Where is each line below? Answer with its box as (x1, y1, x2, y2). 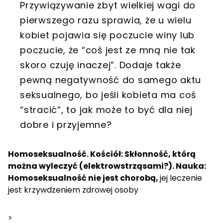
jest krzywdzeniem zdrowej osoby (8, 184, 138, 196)
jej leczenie (160, 172, 202, 184)
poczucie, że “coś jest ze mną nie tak (20, 43, 196, 56)
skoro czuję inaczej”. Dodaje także (20, 58, 181, 71)
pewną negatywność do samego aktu (20, 73, 201, 86)
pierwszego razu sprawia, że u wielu (20, 13, 192, 26)
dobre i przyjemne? (20, 118, 120, 131)
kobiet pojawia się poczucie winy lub (20, 28, 195, 41)
